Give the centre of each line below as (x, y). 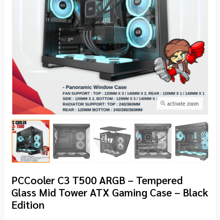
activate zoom (182, 103)
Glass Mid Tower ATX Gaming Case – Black (110, 192)
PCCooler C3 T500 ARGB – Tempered (97, 180)
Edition (28, 204)
